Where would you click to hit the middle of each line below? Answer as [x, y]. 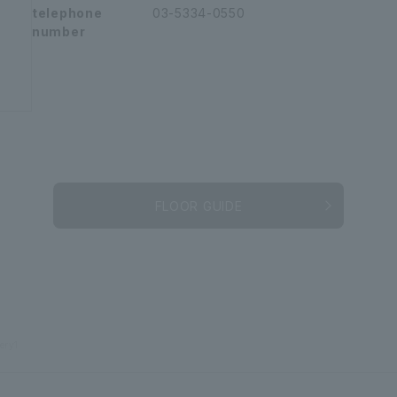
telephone [67, 13]
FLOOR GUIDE [198, 206]
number [59, 31]
